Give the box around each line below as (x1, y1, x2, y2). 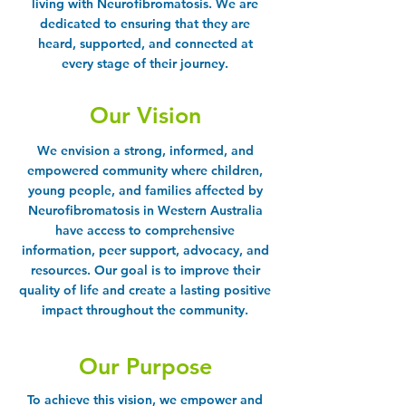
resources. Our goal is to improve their (30, 261, 260, 278)
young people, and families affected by (27, 181, 263, 198)
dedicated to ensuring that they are (40, 14, 250, 32)
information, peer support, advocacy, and (21, 241, 269, 258)
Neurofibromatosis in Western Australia (27, 201, 263, 218)
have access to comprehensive (55, 221, 235, 238)
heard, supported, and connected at (37, 34, 253, 52)
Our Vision (89, 101, 201, 129)
